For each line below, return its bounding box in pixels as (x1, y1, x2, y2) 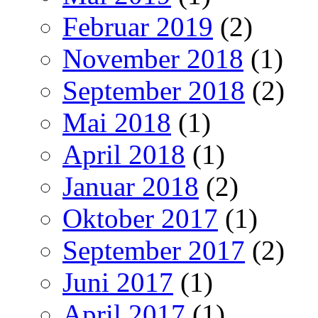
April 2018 (62, 138, 185, 170)
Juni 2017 (62, 266, 173, 297)
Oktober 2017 (62, 202, 218, 234)
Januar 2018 (62, 170, 199, 202)
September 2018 (62, 75, 245, 106)
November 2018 (62, 43, 243, 74)
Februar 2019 (62, 11, 213, 42)
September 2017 (62, 234, 245, 265)
